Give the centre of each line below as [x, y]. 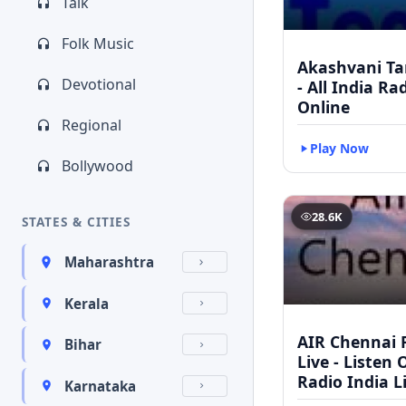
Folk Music [98, 43]
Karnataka [100, 386]
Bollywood [97, 166]
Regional [92, 125]
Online [324, 106]
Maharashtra [109, 262]
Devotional [99, 84]
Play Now [339, 148]
